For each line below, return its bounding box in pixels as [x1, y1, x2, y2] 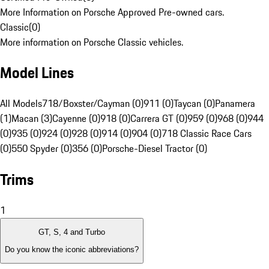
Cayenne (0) [52, 111, 100, 126]
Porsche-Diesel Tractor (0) [102, 141, 207, 156]
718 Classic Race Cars [162, 126, 252, 141]
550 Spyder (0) [11, 141, 72, 156]
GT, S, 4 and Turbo [38, 228, 105, 237]
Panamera [215, 96, 255, 111]
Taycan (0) [174, 96, 215, 111]
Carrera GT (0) [130, 111, 187, 126]
